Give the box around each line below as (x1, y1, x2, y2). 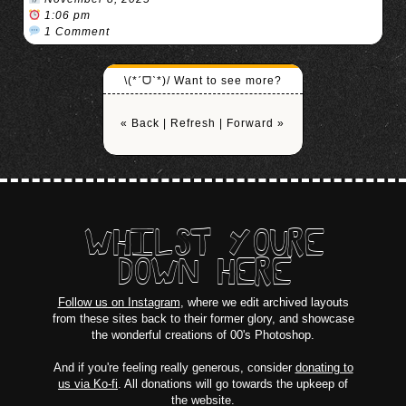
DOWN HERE (115, 256, 291, 295)
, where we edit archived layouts (179, 295, 349, 309)
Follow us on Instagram (57, 295, 180, 309)
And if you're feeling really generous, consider (53, 361, 295, 374)
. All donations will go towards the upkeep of (118, 377, 348, 391)
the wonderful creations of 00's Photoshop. (92, 328, 314, 342)
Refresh (170, 117, 217, 130)
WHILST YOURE (82, 227, 324, 266)
